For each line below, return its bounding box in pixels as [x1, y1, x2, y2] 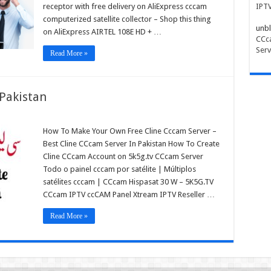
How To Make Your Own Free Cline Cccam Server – [42, 126, 217, 135]
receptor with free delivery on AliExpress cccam [42, 1, 207, 11]
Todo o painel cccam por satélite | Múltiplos [42, 164, 196, 174]
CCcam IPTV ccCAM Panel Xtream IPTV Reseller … [42, 189, 215, 199]
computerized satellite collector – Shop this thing [42, 14, 211, 24]
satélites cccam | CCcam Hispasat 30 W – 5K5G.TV [42, 177, 214, 186]
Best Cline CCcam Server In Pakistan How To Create [42, 139, 220, 148]
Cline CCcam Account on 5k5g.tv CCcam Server [42, 151, 203, 161]
